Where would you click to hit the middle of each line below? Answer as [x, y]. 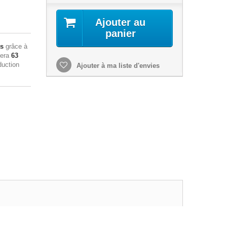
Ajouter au [121, 23]
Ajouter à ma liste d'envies [117, 66]
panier [120, 34]
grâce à [15, 47]
